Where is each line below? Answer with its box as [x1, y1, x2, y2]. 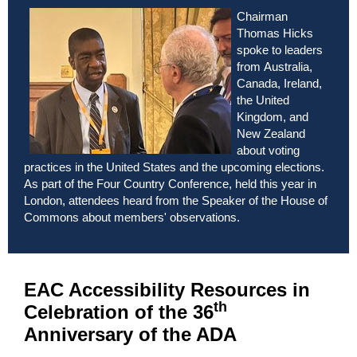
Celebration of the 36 [24, 301, 214, 324]
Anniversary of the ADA [24, 324, 237, 346]
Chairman [237, 9, 288, 23]
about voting [237, 143, 300, 157]
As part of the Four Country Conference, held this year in [24, 176, 316, 190]
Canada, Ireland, [237, 76, 322, 90]
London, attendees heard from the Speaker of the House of [24, 193, 328, 207]
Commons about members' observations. [24, 210, 240, 224]
